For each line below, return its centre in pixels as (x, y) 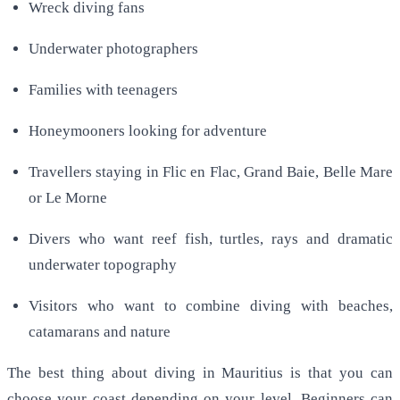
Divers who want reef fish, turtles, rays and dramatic (211, 239)
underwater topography (103, 265)
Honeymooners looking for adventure (148, 131)
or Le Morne (68, 198)
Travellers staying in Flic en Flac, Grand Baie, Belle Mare (211, 172)
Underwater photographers (113, 49)
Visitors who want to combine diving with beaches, (211, 306)
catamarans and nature (100, 332)
